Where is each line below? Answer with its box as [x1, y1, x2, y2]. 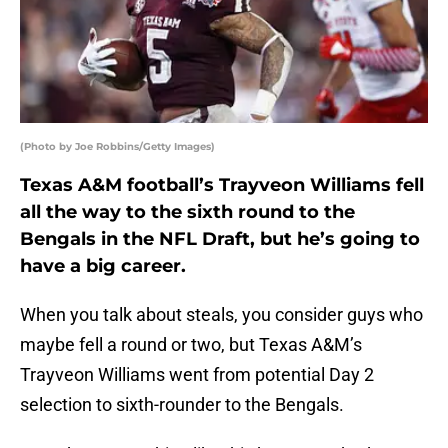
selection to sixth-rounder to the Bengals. [20, 394, 344, 416]
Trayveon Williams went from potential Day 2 [20, 364, 374, 386]
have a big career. [20, 255, 186, 278]
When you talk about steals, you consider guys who [20, 304, 423, 326]
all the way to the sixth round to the [20, 201, 355, 224]
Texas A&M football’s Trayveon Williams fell [20, 174, 424, 197]
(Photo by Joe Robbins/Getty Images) [20, 140, 215, 154]
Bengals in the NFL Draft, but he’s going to [20, 228, 420, 251]
